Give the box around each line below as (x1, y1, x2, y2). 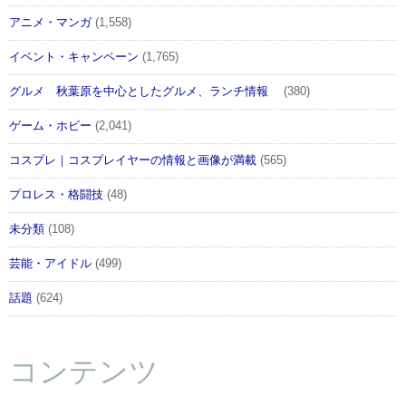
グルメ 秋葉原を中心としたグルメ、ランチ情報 (9, 85, 280, 99)
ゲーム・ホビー (9, 120, 92, 133)
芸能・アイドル (9, 257, 92, 271)
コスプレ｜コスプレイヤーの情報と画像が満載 (9, 154, 256, 168)
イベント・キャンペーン (9, 51, 139, 64)
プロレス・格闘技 (9, 188, 103, 202)
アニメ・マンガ (9, 16, 92, 30)
